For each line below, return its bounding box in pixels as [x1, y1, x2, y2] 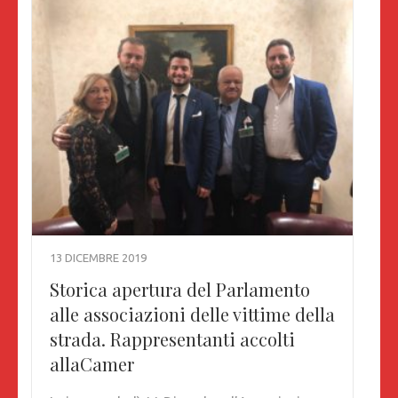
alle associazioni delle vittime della [50, 302, 335, 327]
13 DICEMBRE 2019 [50, 251, 147, 265]
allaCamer [50, 352, 134, 377]
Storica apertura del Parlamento [50, 277, 310, 302]
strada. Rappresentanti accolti [50, 327, 295, 352]
